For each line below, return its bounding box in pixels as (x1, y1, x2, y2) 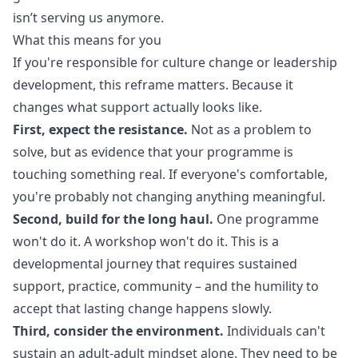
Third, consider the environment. (13, 322, 224, 340)
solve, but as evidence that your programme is (13, 143, 293, 161)
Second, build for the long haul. (13, 210, 213, 228)
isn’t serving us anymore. (13, 9, 164, 26)
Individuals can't (224, 322, 325, 340)
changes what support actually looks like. (13, 98, 262, 116)
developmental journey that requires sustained (13, 255, 297, 272)
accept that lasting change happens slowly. (13, 300, 272, 317)
